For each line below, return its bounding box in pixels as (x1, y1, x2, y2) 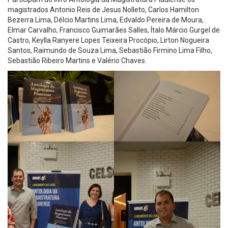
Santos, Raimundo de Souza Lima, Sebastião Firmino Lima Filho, (8, 46, 212, 54)
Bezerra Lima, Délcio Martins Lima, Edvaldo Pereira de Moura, (8, 15, 204, 24)
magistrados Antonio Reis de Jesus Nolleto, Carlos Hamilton (8, 5, 199, 14)
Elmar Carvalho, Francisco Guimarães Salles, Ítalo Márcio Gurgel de (8, 25, 220, 34)
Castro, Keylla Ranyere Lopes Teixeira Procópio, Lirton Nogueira (8, 36, 209, 44)
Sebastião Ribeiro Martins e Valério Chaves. (8, 56, 147, 65)
